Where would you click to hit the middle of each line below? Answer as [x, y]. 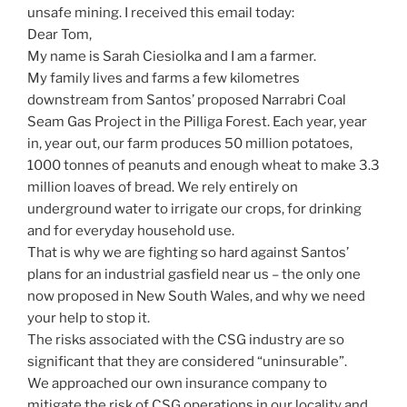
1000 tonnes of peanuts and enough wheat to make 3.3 [203, 166]
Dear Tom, [60, 35]
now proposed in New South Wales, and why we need [196, 297]
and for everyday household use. [131, 231]
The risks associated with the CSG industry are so [186, 340]
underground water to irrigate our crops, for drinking [194, 209]
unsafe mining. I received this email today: [161, 13]
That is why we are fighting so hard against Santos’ [188, 253]
